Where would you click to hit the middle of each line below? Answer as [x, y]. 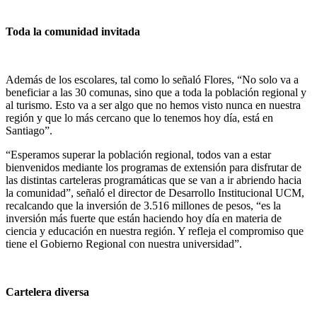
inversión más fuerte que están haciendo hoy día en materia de [144, 219]
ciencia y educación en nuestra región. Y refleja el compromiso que [155, 231]
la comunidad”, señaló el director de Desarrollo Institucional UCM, [155, 193]
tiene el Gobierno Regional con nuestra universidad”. [124, 244]
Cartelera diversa [47, 292]
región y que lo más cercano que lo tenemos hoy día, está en [139, 118]
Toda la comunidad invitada [73, 32]
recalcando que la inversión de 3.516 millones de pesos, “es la [143, 206]
